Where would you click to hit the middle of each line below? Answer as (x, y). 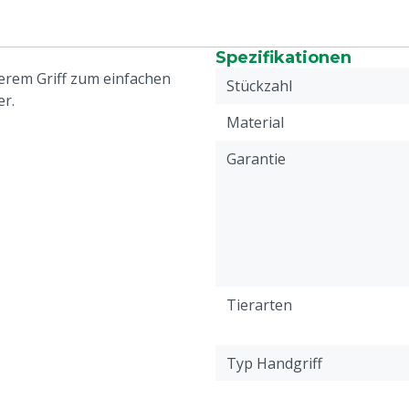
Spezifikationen (283, 58)
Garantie (256, 159)
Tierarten (259, 305)
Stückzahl (259, 86)
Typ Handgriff (274, 363)
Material (255, 122)
